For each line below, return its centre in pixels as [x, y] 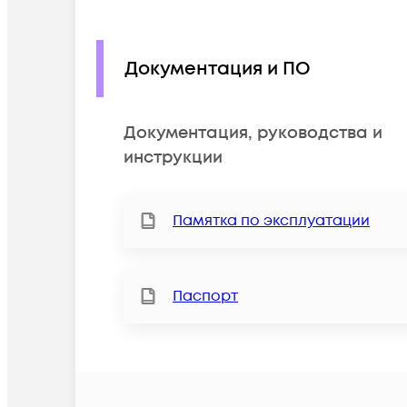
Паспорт [205, 297]
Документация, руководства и [253, 134]
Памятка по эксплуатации [271, 221]
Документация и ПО [218, 69]
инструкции [173, 158]
